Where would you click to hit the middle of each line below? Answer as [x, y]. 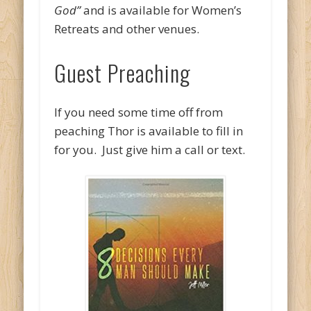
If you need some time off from [139, 112]
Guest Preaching [123, 73]
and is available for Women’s [161, 10]
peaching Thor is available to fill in [149, 131]
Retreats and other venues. [127, 29]
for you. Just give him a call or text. [150, 150]
